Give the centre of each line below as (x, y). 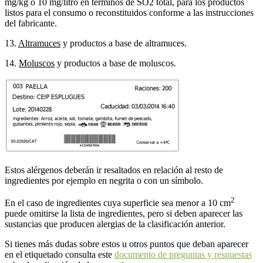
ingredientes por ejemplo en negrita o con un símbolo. (104, 181)
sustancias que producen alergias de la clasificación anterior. (115, 224)
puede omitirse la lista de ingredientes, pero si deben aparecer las (124, 214)
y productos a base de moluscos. (115, 63)
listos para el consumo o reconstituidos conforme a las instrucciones (129, 13)
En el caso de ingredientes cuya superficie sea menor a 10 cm (118, 203)
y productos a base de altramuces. (124, 43)
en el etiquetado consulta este (60, 255)
